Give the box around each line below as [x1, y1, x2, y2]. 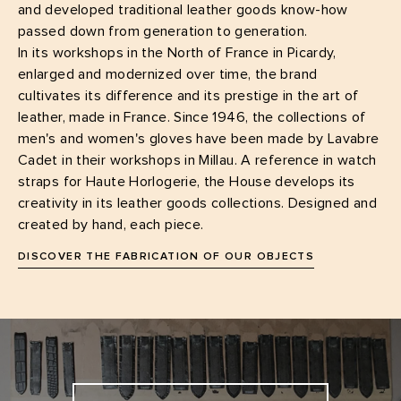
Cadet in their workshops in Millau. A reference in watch [18, 152, 377, 167]
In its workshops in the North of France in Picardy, [18, 45, 337, 60]
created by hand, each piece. [18, 217, 204, 232]
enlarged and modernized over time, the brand [18, 66, 318, 81]
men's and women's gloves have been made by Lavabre [18, 131, 380, 146]
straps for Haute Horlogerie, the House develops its [18, 174, 355, 189]
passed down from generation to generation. [18, 23, 308, 38]
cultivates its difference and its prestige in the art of [18, 88, 359, 103]
